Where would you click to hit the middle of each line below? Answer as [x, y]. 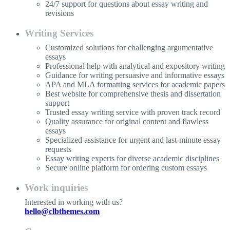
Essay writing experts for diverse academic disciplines [132, 159]
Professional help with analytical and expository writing [135, 66]
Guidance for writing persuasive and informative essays [135, 75]
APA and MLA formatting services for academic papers [135, 85]
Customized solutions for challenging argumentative [129, 48]
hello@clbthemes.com [62, 212]
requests [58, 149]
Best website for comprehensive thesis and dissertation [133, 94]
